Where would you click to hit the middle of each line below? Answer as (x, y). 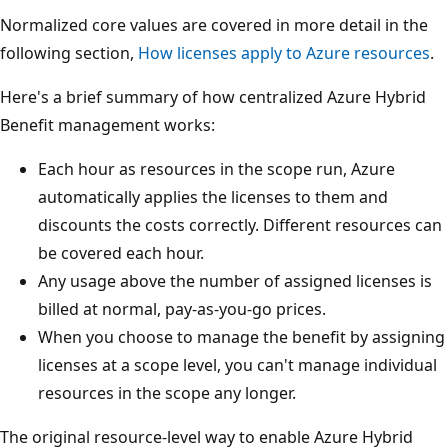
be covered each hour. (121, 253)
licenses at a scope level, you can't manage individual (237, 365)
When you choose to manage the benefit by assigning (241, 337)
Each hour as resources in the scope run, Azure (216, 169)
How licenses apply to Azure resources (284, 53)
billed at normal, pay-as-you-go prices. (182, 309)
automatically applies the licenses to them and (213, 197)
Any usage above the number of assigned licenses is (235, 281)
